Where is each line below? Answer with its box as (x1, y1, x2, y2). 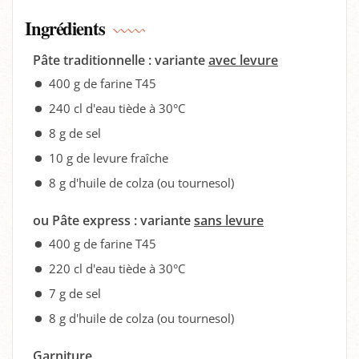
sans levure (194, 212, 264, 229)
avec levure (208, 51, 278, 69)
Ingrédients (25, 15, 105, 42)
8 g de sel (49, 125, 101, 141)
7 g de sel (49, 285, 101, 301)
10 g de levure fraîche (49, 150, 168, 166)
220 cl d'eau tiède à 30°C (49, 260, 185, 276)
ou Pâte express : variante (33, 212, 194, 229)
